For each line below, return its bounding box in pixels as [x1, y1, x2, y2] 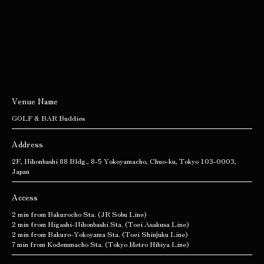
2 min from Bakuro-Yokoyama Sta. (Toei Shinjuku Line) [12, 229, 187, 239]
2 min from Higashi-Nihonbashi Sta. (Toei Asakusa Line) [12, 219, 189, 229]
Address [12, 138, 43, 150]
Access [12, 191, 38, 203]
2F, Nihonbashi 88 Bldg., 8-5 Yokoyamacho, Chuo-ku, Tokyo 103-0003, [12, 156, 236, 166]
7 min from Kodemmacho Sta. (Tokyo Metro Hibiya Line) [12, 239, 189, 249]
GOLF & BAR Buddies [12, 113, 85, 123]
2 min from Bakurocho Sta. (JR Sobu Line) [12, 209, 146, 219]
